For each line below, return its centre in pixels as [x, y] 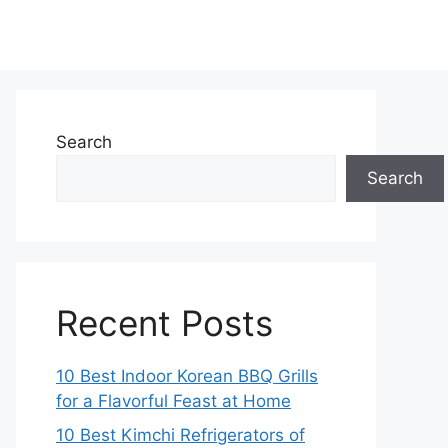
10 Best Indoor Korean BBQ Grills [187, 376]
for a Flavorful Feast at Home [173, 401]
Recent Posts [164, 323]
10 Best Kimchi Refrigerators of [180, 434]
